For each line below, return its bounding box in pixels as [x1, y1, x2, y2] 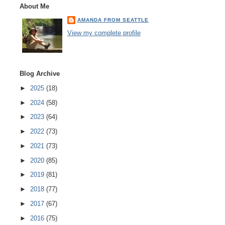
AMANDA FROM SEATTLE [77, 17, 149, 23]
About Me [19, 3, 49, 11]
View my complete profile [67, 29, 141, 37]
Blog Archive [19, 70, 60, 78]
